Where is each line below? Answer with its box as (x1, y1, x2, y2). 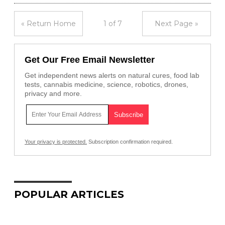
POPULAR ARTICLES (14, 188, 124, 200)
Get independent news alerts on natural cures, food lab (25, 71, 199, 79)
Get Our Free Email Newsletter (25, 55, 155, 65)
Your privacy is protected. (25, 139, 87, 145)
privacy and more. (25, 89, 82, 97)
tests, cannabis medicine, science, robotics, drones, (25, 80, 188, 88)
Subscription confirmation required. (87, 139, 173, 145)
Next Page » (155, 19, 198, 28)
